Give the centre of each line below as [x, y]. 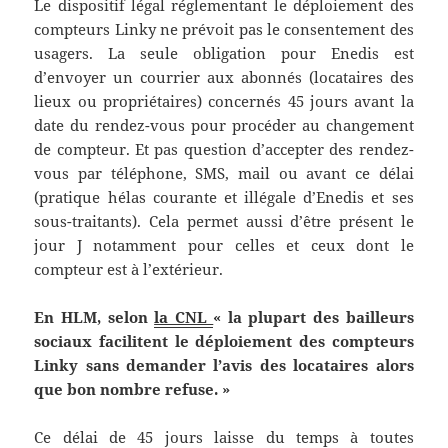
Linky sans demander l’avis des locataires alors [224, 365]
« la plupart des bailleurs [313, 317]
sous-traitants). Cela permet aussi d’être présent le [224, 221]
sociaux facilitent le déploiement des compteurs [224, 341]
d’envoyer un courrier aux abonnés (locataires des [224, 77]
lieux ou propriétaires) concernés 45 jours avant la [224, 101]
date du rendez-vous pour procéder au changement [224, 125]
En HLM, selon [94, 317]
